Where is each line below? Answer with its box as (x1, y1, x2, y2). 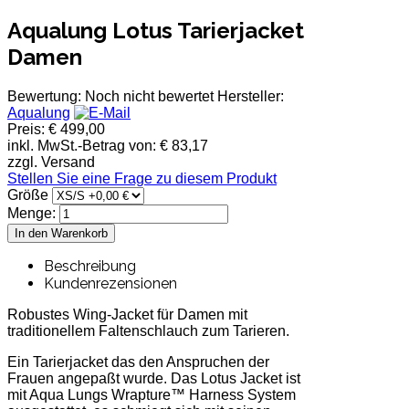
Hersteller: (217, 88, 284, 104)
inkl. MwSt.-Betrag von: (7, 137, 160, 153)
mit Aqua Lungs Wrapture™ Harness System (7, 386, 296, 403)
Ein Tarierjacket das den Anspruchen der (7, 353, 269, 370)
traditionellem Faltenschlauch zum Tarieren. (7, 322, 289, 339)
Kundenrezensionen (44, 274, 177, 292)
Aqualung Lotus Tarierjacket (7, 16, 304, 44)
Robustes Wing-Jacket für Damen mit (7, 306, 247, 322)
